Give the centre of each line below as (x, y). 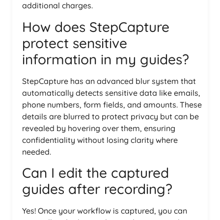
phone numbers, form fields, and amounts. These (112, 104)
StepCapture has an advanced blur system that (109, 81)
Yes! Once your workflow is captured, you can (105, 211)
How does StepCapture (96, 27)
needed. (37, 151)
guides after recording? (97, 189)
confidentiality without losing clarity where (100, 140)
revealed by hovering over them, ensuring (99, 128)
